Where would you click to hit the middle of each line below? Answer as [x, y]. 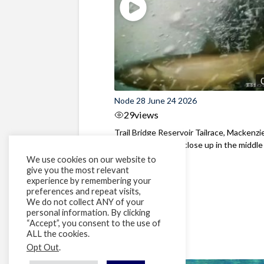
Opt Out [43, 247]
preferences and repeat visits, [84, 191]
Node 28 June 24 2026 [156, 100]
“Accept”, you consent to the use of [94, 223]
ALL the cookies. [58, 234]
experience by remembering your [89, 181]
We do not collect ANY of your [85, 202]
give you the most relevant [78, 170]
